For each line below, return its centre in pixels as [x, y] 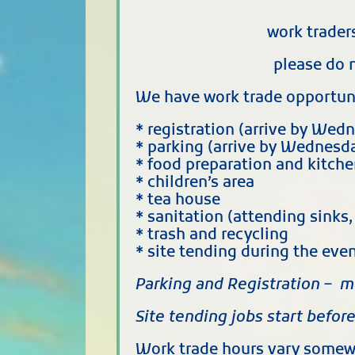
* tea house [178, 201]
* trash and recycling [212, 236]
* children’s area [195, 184]
